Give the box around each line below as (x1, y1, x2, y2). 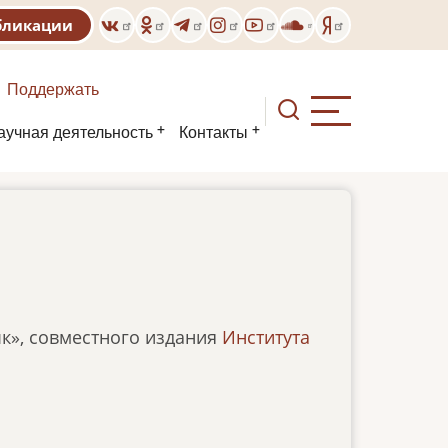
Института (222, 325, 310, 349)
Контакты (179, 123, 248, 142)
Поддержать (7, 80, 99, 99)
